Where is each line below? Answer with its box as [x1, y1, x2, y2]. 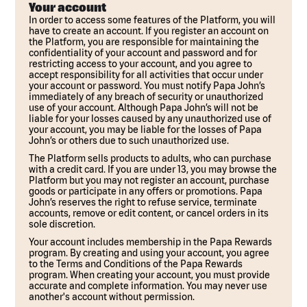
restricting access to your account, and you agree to [29, 58, 253, 69]
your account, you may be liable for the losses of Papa [29, 124, 262, 135]
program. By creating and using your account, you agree [29, 247, 270, 258]
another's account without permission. [29, 291, 195, 302]
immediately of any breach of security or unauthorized [29, 91, 264, 102]
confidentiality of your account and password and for [29, 47, 258, 58]
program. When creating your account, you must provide [29, 269, 271, 280]
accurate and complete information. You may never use [29, 280, 268, 291]
